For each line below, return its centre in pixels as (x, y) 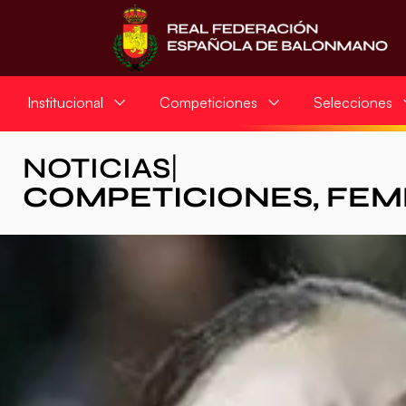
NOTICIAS (97, 168)
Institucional (65, 102)
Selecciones (353, 102)
